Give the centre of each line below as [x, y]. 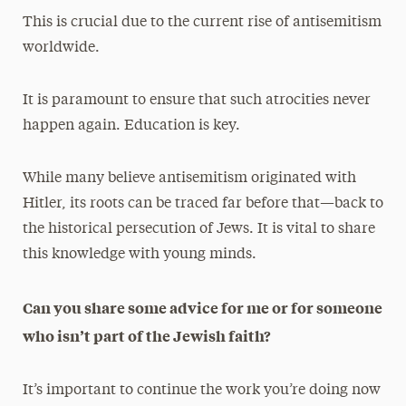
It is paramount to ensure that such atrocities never [196, 100]
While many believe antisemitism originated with [189, 178]
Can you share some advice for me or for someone [202, 307]
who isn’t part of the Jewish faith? [146, 335]
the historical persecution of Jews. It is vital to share [198, 229]
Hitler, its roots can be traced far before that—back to [203, 203]
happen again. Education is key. [131, 126]
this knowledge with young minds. [139, 254]
